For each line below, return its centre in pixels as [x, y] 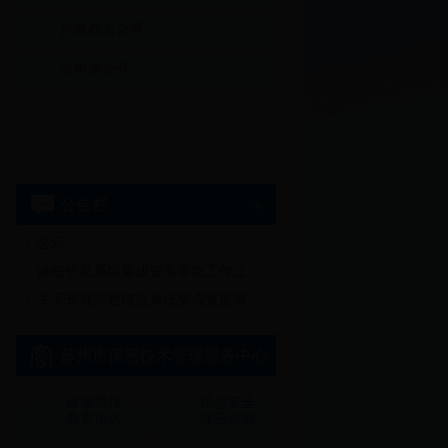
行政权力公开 [102, 29]
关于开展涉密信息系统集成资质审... [148, 299]
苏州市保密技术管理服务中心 [164, 355]
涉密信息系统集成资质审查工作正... [148, 271]
